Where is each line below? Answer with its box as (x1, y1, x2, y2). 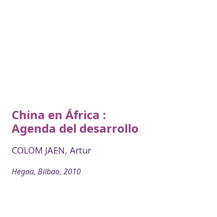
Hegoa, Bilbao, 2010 (12, 166, 81, 177)
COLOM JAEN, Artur (12, 144, 91, 156)
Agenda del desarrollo (12, 120, 139, 136)
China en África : (12, 106, 106, 123)
